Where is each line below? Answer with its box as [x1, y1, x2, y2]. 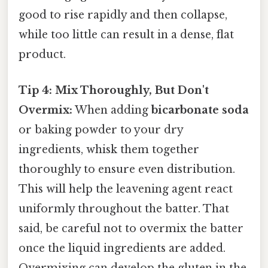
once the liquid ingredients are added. [19, 241, 226, 255]
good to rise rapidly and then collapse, [19, 8, 227, 22]
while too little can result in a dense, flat [19, 28, 234, 42]
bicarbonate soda [151, 103, 249, 117]
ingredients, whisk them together [19, 142, 199, 156]
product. [19, 48, 66, 62]
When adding [72, 103, 151, 117]
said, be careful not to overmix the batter [19, 221, 243, 235]
